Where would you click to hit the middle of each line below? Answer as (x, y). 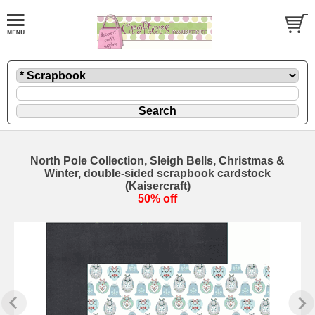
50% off (157, 198)
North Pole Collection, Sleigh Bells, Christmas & (157, 160)
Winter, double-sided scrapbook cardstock (157, 173)
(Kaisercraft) (157, 186)
